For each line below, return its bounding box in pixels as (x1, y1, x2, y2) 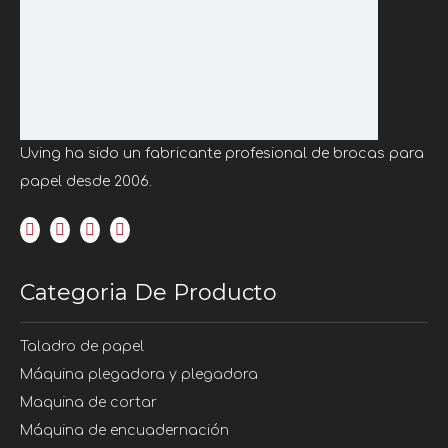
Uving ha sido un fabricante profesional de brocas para (20, 146, 424, 161)
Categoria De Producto (20, 279, 277, 306)
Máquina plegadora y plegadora (20, 367, 258, 382)
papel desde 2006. (20, 174, 152, 189)
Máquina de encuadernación (20, 423, 229, 438)
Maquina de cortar (20, 395, 157, 410)
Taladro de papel (20, 339, 144, 354)
